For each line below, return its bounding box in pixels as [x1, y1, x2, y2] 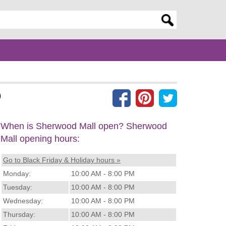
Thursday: [3, 210, 35, 218]
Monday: [3, 169, 31, 178]
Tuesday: [3, 183, 32, 191]
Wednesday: [3, 196, 43, 205]
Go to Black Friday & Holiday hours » [3, 155, 121, 164]
